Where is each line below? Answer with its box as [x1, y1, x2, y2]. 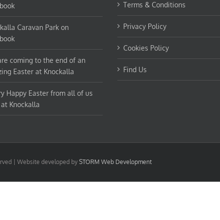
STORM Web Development [79, 158, 152, 165]
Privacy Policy [123, 22, 166, 30]
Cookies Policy [123, 44, 169, 52]
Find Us [123, 65, 147, 74]
